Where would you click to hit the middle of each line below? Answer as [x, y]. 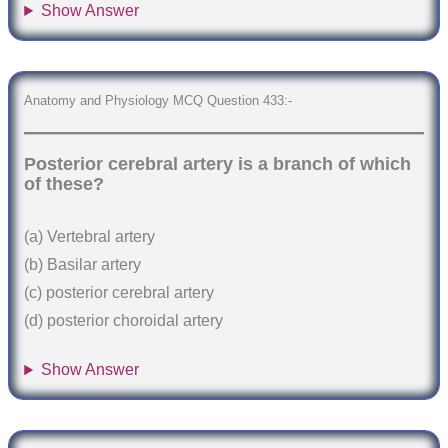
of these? [64, 183]
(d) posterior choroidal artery [124, 320]
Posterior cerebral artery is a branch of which [218, 163]
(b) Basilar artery [83, 264]
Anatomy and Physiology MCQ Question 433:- [158, 101]
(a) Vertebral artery [90, 236]
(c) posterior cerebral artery [119, 292]
